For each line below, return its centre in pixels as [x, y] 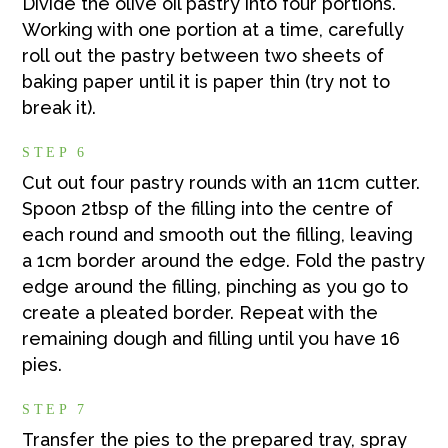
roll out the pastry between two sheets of [203, 55]
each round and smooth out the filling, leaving [218, 234]
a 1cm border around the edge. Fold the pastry [224, 260]
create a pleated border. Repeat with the [200, 312]
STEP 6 [55, 152]
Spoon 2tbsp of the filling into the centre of [208, 208]
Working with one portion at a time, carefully [213, 29]
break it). [59, 107]
